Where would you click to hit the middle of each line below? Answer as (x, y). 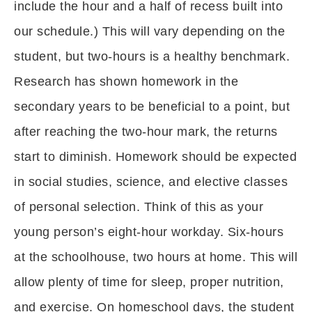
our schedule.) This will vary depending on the (149, 31)
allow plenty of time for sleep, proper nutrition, (149, 282)
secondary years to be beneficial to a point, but (152, 107)
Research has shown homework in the (126, 81)
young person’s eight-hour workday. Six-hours (149, 232)
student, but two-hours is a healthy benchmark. (152, 56)
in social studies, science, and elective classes (151, 182)
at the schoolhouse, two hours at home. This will (156, 257)
